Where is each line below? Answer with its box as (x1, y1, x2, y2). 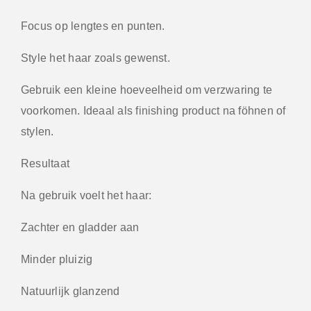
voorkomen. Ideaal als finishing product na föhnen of (21, 104, 286, 117)
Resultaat (21, 157, 70, 169)
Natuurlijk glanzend (21, 285, 120, 297)
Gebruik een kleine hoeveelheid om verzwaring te (21, 83, 273, 96)
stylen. (21, 125, 54, 137)
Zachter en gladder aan (21, 221, 140, 233)
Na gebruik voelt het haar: (21, 189, 152, 201)
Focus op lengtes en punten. (21, 19, 165, 32)
